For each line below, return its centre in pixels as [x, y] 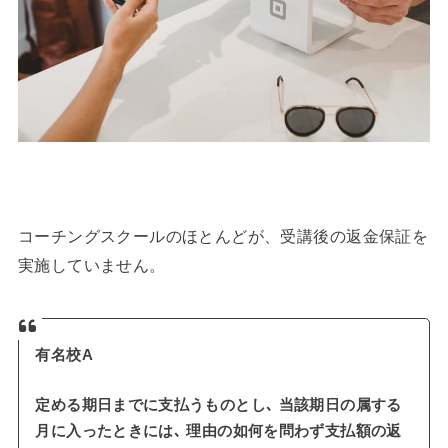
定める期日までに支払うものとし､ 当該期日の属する [218, 404]
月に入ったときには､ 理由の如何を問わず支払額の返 [218, 430]
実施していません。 [91, 265]
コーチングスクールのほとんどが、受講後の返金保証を [223, 236]
